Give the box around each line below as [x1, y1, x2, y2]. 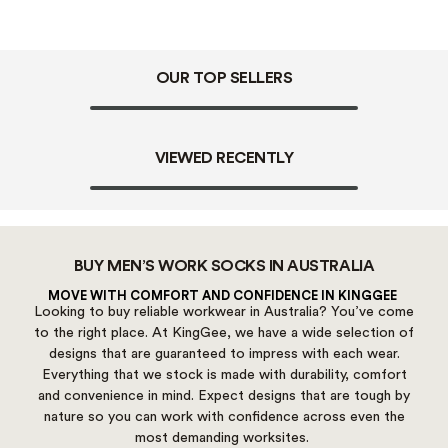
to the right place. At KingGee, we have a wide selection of [34, 326, 414, 341]
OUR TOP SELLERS [155, 70, 293, 87]
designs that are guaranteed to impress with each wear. [48, 347, 400, 362]
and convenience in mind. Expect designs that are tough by [38, 389, 410, 404]
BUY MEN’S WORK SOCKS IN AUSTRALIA [73, 258, 375, 275]
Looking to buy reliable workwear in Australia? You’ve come [34, 305, 414, 320]
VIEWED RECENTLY [154, 150, 294, 167]
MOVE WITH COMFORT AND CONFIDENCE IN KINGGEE [48, 290, 400, 303]
